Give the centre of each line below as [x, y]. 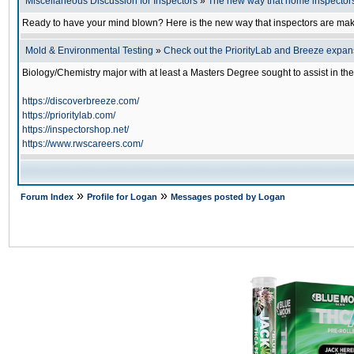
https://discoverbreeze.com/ [81, 101]
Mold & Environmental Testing [89, 51]
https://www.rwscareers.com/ [83, 144]
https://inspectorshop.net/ [75, 130]
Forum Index [47, 197]
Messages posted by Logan [228, 197]
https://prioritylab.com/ [69, 115]
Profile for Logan [122, 197]
